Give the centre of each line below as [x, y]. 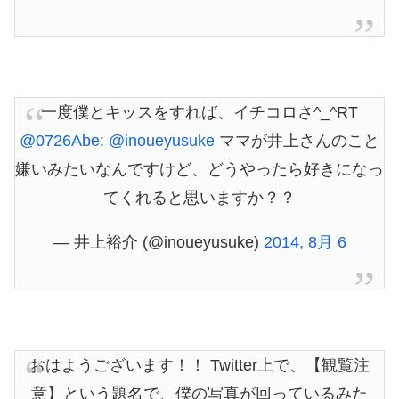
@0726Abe [60, 141]
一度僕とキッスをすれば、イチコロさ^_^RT [199, 113]
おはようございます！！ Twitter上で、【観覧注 [199, 366]
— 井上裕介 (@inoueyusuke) [158, 243]
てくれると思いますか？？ [199, 198]
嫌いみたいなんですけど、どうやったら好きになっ [199, 170]
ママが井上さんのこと [297, 141]
